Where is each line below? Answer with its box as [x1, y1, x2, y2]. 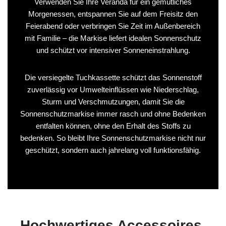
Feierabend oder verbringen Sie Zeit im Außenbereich [26, 21, 200, 30]
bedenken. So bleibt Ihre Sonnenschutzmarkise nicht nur [20, 133, 206, 142]
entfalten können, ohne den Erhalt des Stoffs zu [35, 121, 191, 130]
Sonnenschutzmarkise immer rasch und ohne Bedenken [20, 109, 206, 118]
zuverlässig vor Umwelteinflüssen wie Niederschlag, [27, 85, 199, 94]
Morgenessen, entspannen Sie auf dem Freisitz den [28, 9, 198, 18]
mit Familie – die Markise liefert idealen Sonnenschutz [25, 33, 201, 42]
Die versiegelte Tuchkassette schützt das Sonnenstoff [24, 73, 202, 82]
